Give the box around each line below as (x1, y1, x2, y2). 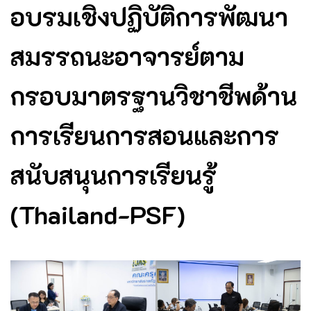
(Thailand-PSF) (10, 197, 185, 230)
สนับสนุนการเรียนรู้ (10, 158, 217, 191)
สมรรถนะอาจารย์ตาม (10, 39, 244, 72)
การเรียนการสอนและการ (10, 118, 279, 151)
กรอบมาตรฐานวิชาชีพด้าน (10, 78, 297, 112)
